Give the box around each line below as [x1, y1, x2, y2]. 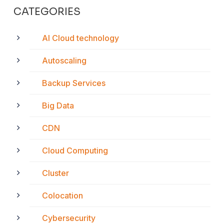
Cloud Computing [42, 145, 108, 155]
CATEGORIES [13, 5, 80, 18]
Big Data [42, 100, 74, 110]
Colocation [42, 190, 83, 200]
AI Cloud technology [42, 33, 119, 43]
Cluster [42, 168, 69, 178]
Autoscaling [42, 55, 86, 65]
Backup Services [42, 78, 105, 88]
